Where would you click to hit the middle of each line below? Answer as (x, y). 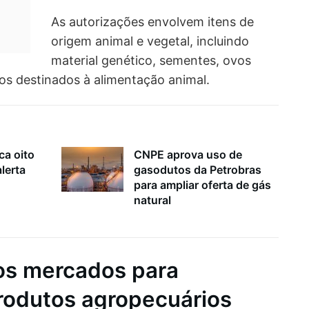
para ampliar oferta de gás (202, 185)
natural (152, 200)
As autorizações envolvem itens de (152, 21)
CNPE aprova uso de (188, 155)
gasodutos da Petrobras (198, 170)
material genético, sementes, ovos (151, 60)
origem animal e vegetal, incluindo (150, 41)
